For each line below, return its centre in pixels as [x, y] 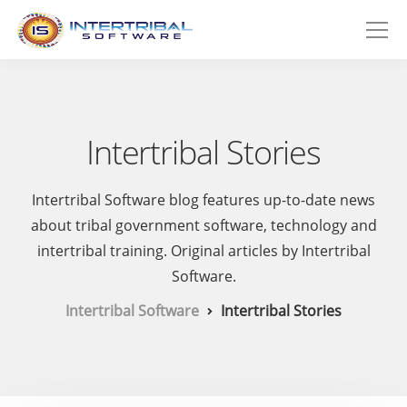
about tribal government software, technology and [203, 225]
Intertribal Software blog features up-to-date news [203, 200]
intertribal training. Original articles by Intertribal [203, 251]
